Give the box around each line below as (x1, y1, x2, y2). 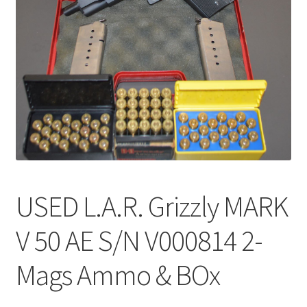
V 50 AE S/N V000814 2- (15, 222, 262, 258)
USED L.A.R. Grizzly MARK (15, 188, 288, 224)
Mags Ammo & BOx (15, 256, 220, 293)
